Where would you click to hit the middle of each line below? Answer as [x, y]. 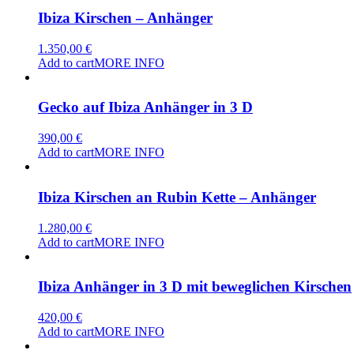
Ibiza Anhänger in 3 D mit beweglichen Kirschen [195, 287]
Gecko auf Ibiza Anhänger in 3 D [145, 107]
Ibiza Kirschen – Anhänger [125, 17]
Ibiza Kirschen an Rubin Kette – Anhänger [177, 197]
